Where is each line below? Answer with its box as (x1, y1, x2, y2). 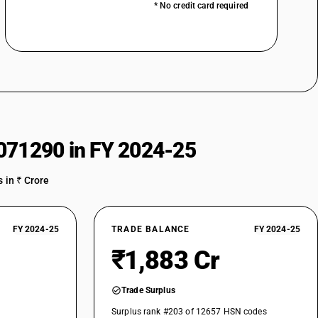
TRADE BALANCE (111, 224, 190, 234)
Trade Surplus (121, 285, 175, 295)
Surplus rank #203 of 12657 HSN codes (111, 307, 267, 317)
